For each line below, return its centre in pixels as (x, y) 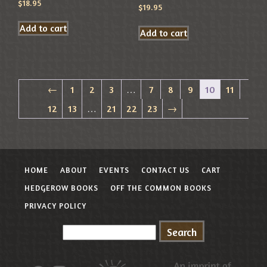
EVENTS (114, 170)
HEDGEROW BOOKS (61, 187)
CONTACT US (165, 170)
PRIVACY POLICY (55, 205)
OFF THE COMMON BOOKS (161, 187)
